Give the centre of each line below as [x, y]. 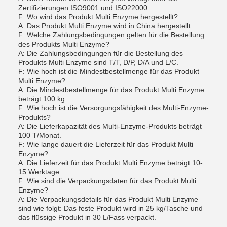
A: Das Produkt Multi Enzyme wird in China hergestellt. [105, 26]
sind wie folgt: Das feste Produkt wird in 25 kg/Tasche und [110, 208]
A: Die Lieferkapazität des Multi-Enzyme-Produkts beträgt [110, 126]
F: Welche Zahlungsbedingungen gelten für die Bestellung [111, 35]
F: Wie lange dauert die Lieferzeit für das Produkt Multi [106, 144]
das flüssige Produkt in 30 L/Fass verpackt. [87, 217]
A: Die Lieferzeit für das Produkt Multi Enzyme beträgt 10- [110, 163]
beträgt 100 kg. [43, 99]
